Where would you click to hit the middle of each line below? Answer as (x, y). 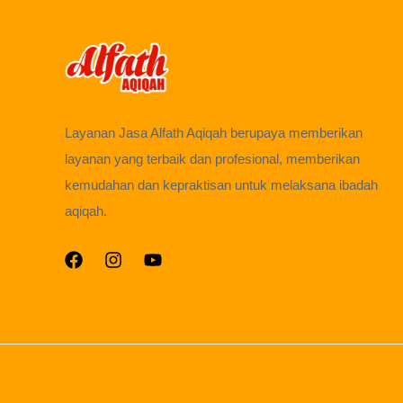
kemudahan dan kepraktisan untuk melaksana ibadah (221, 186)
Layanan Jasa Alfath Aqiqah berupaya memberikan (214, 134)
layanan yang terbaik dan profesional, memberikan (212, 160)
